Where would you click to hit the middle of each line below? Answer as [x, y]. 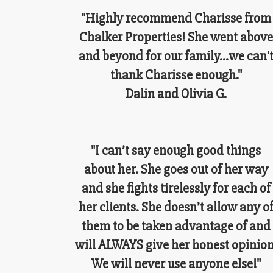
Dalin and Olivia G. [176, 94]
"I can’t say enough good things [176, 151]
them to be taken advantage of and [176, 226]
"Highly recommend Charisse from [176, 18]
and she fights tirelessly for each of [176, 188]
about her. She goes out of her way [176, 169]
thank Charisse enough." [176, 75]
